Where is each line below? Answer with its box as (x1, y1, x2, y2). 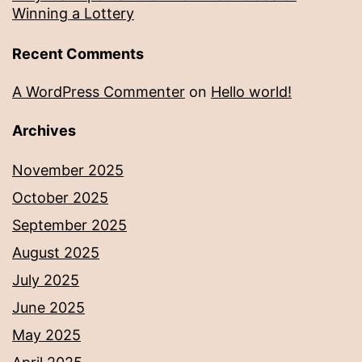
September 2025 (12, 217, 127, 234)
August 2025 (12, 244, 99, 262)
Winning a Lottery (12, 5, 134, 23)
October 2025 (12, 189, 108, 207)
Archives (12, 122, 76, 140)
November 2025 (12, 162, 124, 179)
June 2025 (12, 299, 85, 317)
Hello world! (211, 83, 292, 101)
